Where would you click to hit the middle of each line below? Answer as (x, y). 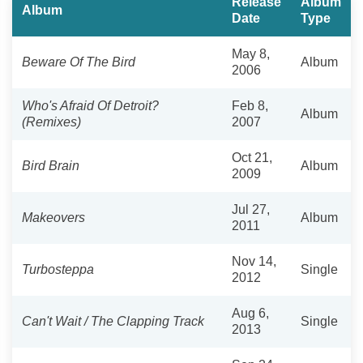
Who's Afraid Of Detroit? (90, 105)
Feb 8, (250, 105)
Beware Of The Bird (79, 62)
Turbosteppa (58, 269)
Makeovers (53, 217)
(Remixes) (51, 122)
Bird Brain (51, 165)
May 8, (251, 53)
